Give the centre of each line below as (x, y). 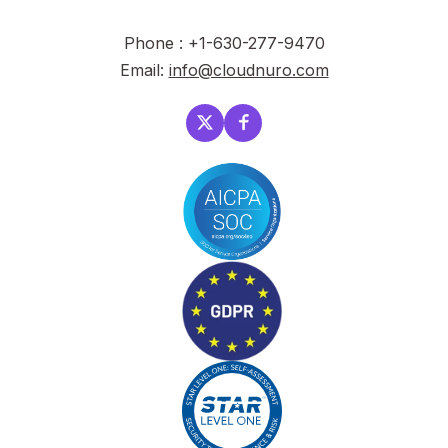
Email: (144, 69)
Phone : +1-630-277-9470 (224, 42)
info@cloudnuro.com (248, 69)
